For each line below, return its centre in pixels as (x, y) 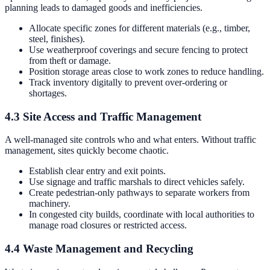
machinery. (50, 204)
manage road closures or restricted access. (108, 225)
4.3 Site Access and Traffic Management (103, 116)
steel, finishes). (57, 39)
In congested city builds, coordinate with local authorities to (142, 215)
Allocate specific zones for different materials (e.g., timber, (140, 28)
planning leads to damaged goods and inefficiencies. (104, 7)
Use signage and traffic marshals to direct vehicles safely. (137, 182)
